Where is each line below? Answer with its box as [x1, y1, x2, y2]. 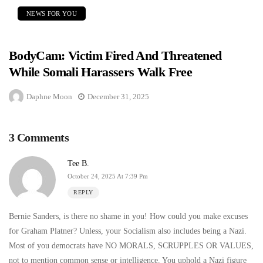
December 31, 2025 [87, 92, 149, 102]
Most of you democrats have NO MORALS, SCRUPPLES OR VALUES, [9, 241, 254, 251]
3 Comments [9, 131, 69, 144]
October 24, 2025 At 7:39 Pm [68, 173, 148, 180]
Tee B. [68, 159, 89, 168]
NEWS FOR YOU [26, 10, 77, 18]
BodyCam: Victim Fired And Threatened [9, 48, 222, 63]
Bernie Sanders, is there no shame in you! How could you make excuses [9, 212, 248, 221]
